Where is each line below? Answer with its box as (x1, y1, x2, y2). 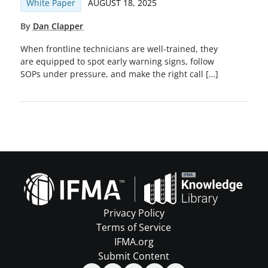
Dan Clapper (32, 20, 83, 32)
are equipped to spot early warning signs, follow (20, 56, 214, 68)
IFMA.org (114, 235, 154, 249)
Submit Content (98, 249, 170, 263)
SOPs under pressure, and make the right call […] (20, 68, 218, 80)
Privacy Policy (103, 206, 165, 220)
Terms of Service (96, 221, 172, 234)
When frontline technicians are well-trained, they (20, 43, 218, 55)
